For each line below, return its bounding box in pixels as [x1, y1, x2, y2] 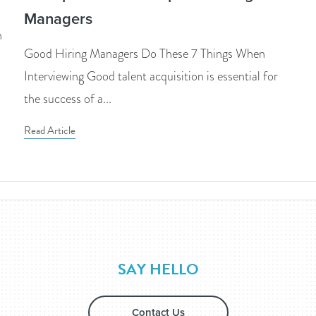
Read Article [24, 123, 75, 139]
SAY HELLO [117, 257, 199, 281]
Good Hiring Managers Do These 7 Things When [24, 44, 265, 63]
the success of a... [24, 90, 111, 109]
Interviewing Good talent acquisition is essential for [24, 67, 278, 86]
